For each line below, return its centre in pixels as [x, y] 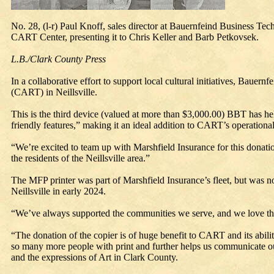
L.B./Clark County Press [58, 59]
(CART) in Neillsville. [54, 92]
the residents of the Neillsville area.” [80, 158]
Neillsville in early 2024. [58, 191]
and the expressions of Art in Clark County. [94, 257]
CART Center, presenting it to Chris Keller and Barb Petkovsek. [135, 37]
